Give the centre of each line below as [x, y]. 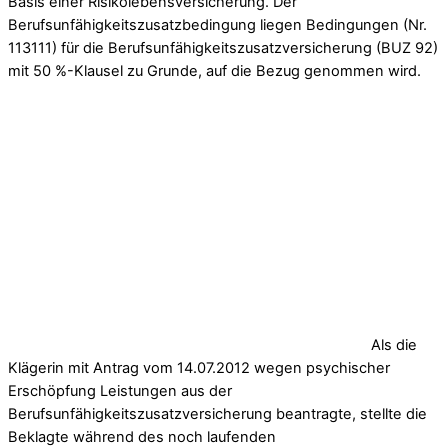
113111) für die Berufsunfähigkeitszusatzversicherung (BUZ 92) [223, 47]
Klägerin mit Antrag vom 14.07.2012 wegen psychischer [199, 368]
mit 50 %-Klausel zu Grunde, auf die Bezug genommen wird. [214, 70]
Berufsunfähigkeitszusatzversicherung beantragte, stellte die [217, 414]
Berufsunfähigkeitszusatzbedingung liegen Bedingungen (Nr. [217, 24]
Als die [394, 345]
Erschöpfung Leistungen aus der [120, 391]
